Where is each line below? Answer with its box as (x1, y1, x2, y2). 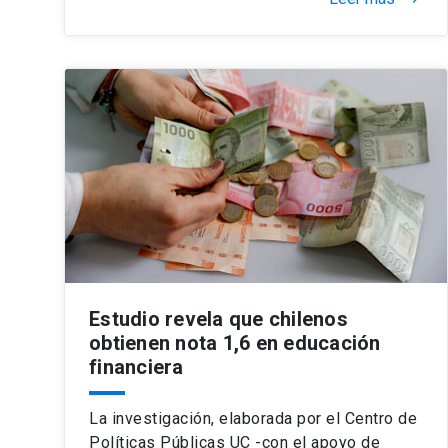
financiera (89, 354, 184, 379)
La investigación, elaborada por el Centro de (89, 408, 417, 428)
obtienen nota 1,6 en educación (89, 330, 381, 355)
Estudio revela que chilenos (89, 306, 348, 331)
